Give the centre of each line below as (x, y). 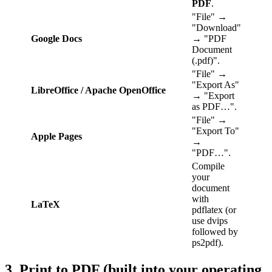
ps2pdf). (208, 242)
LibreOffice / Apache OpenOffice (98, 90)
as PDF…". (214, 106)
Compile (208, 166)
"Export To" (216, 131)
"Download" (216, 27)
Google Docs (56, 38)
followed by (215, 231)
